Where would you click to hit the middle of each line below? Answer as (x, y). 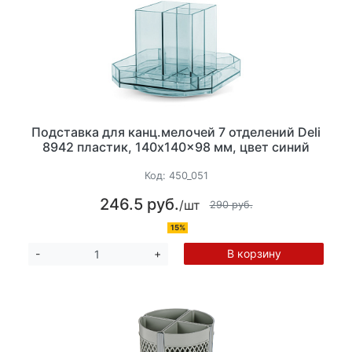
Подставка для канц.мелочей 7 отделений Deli (176, 132)
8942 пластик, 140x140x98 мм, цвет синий (176, 147)
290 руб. (231, 204)
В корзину (254, 254)
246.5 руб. (139, 205)
